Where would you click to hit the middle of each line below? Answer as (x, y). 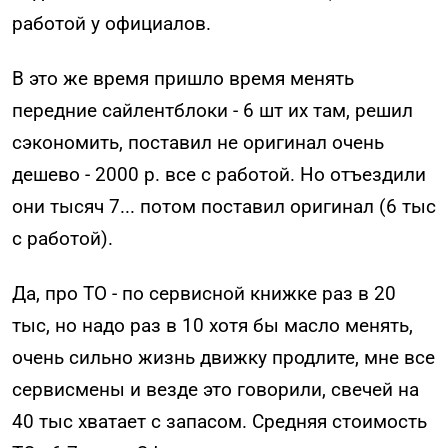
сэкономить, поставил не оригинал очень (198, 142)
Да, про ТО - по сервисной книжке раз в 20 (204, 293)
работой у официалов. (111, 24)
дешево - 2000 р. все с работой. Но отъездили (219, 174)
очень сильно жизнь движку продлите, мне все (223, 357)
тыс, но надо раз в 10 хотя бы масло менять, (212, 325)
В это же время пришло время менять (183, 78)
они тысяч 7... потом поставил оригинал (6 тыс (224, 206)
